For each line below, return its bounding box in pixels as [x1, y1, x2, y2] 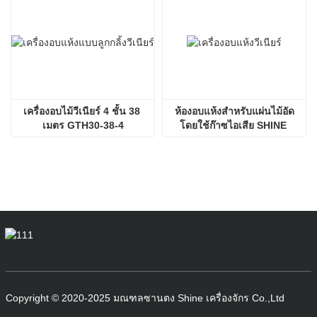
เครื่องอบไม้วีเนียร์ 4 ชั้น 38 [23, 105, 140, 117]
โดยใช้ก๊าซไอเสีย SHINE [179, 120, 287, 132]
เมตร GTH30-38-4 [42, 120, 124, 132]
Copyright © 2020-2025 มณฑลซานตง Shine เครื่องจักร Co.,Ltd [6, 292, 284, 304]
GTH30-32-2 [206, 134, 263, 146]
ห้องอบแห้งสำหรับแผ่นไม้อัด [174, 105, 294, 117]
